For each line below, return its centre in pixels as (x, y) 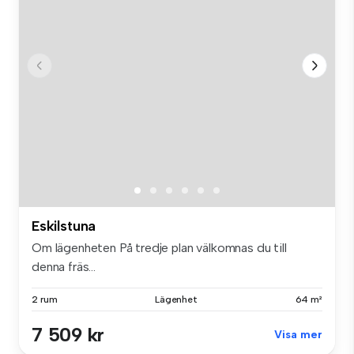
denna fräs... (64, 266)
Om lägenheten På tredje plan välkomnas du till (159, 247)
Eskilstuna (64, 226)
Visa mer (298, 334)
